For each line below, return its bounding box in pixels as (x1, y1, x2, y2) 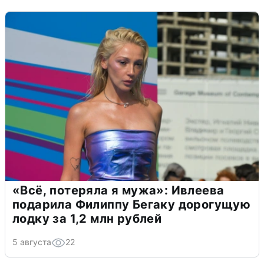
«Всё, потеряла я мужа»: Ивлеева (12, 183, 225, 197)
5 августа (12, 236, 51, 247)
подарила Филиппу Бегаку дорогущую (12, 197, 251, 212)
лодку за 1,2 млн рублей (12, 211, 162, 226)
